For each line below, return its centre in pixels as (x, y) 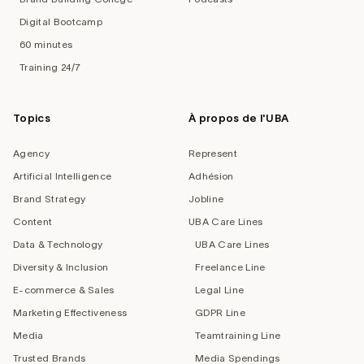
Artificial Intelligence (63, 176)
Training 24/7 (50, 67)
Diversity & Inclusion (61, 267)
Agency (31, 154)
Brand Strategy (50, 199)
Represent (213, 154)
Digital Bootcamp (61, 22)
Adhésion (211, 176)
